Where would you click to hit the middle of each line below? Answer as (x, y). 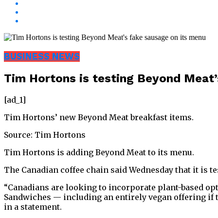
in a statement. (33, 207)
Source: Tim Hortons (45, 135)
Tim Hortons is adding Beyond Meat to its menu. (99, 152)
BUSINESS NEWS (42, 57)
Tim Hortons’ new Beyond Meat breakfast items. (99, 117)
